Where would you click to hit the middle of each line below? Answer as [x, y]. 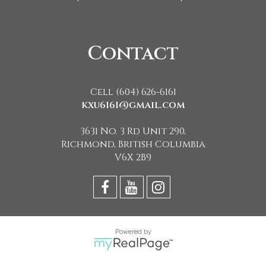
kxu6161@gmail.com [133, 105]
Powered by [133, 232]
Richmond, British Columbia [133, 145]
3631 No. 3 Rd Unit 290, [133, 132]
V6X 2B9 [133, 158]
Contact [133, 54]
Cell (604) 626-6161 [133, 92]
